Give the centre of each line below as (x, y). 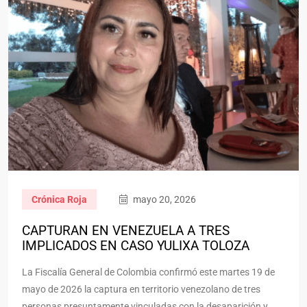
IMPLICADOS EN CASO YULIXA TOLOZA (136, 246)
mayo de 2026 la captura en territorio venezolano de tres (141, 289)
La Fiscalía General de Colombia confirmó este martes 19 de (148, 272)
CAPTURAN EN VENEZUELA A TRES (126, 231)
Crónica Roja (59, 199)
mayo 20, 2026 (163, 199)
